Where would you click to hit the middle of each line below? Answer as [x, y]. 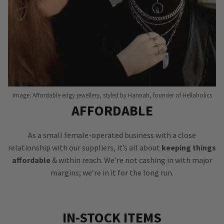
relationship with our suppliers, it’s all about [85, 148]
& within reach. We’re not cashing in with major [131, 160]
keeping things [189, 148]
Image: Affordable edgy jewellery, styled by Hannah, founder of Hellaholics [112, 95]
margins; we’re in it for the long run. [112, 173]
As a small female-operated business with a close [112, 135]
